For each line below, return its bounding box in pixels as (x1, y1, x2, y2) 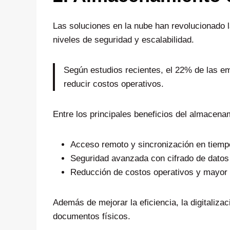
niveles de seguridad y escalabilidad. (53, 34, 194, 45)
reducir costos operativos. (64, 79, 164, 89)
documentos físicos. (53, 211, 130, 221)
